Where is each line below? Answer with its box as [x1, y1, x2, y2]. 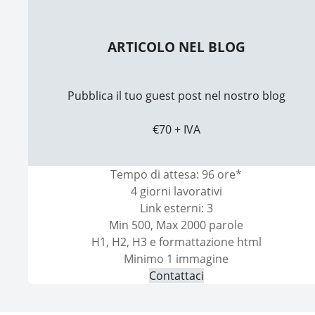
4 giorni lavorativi [130, 183, 222, 199]
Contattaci [148, 267, 204, 283]
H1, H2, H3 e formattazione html [91, 233, 262, 250]
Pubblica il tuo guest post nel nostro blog [67, 87, 285, 103]
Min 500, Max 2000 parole [109, 217, 244, 233]
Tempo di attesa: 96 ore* [110, 166, 243, 182]
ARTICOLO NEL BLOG [107, 38, 245, 56]
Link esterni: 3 [139, 200, 213, 216]
